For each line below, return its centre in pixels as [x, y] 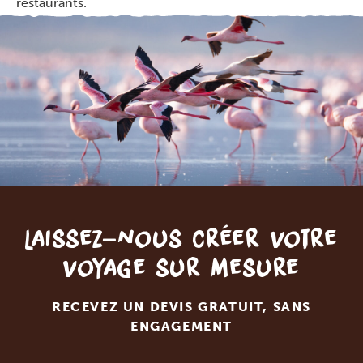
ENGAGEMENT [181, 327]
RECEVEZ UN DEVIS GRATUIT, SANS [181, 307]
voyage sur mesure [181, 268]
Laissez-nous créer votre [181, 239]
